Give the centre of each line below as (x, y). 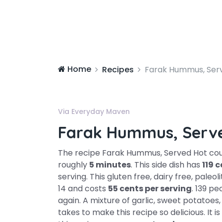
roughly (74, 165)
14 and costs (83, 189)
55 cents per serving (150, 189)
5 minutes (110, 165)
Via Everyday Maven (94, 111)
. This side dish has (166, 165)
